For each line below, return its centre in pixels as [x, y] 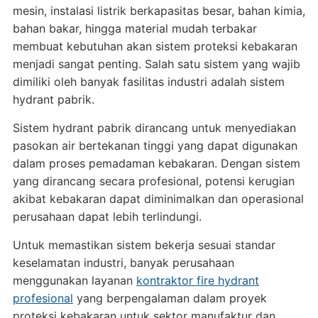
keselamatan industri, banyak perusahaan [123, 263]
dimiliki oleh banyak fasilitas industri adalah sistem [148, 82]
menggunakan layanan [74, 280]
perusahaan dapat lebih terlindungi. [107, 216]
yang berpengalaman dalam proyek [170, 298]
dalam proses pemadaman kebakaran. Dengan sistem [156, 163]
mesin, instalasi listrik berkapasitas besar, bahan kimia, [159, 11]
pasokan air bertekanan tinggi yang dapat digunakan [155, 146]
